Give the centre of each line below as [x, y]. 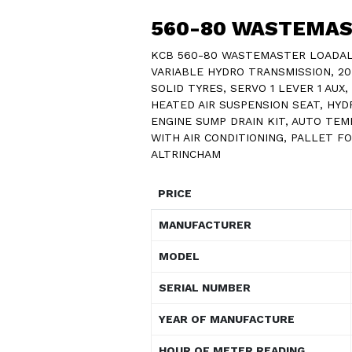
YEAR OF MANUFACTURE [227, 319]
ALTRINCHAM [186, 154]
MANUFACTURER [205, 224]
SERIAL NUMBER [205, 287]
